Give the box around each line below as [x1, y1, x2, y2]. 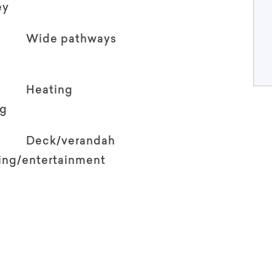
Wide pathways [26, 35, 117, 46]
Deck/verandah [26, 137, 116, 148]
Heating [26, 86, 73, 97]
